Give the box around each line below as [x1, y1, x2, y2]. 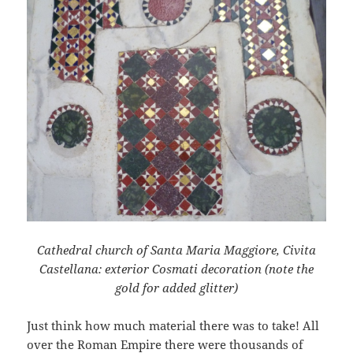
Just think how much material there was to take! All [27, 318, 320, 334]
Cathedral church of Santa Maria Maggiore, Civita [37, 242, 316, 258]
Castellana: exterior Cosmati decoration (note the [39, 261, 314, 277]
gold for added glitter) [115, 280, 238, 296]
